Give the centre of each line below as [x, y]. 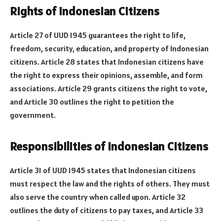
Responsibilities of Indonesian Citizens [109, 147]
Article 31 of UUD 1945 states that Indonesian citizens [103, 170]
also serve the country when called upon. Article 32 [98, 197]
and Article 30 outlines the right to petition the [92, 101]
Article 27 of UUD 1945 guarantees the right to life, [98, 35]
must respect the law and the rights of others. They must [110, 184]
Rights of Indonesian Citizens [85, 11]
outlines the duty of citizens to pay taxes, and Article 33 [107, 210]
